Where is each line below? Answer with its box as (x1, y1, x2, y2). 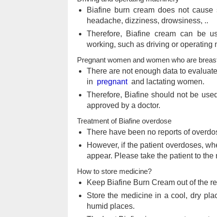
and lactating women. (127, 77, 204, 86)
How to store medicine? (77, 167, 152, 175)
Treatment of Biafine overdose (77, 116, 171, 125)
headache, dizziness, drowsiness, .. (86, 16, 208, 25)
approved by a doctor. (86, 101, 160, 109)
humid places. (86, 201, 135, 210)
